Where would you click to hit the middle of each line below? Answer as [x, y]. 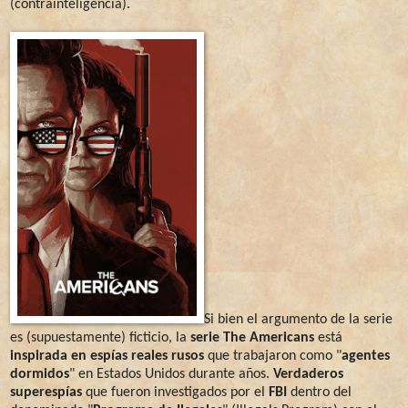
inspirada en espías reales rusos [107, 356]
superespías [46, 392]
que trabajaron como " [273, 356]
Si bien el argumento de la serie [298, 319]
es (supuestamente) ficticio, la [100, 337]
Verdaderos [308, 374]
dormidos [40, 374]
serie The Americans [252, 337]
